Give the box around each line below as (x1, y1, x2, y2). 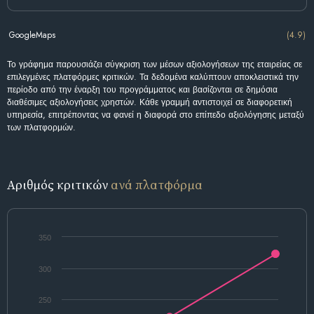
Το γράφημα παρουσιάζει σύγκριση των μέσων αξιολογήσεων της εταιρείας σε (7, 58, 302, 71)
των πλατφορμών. (7, 121, 76, 135)
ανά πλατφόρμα (111, 176, 203, 194)
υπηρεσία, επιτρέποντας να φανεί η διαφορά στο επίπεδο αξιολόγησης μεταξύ (7, 109, 304, 122)
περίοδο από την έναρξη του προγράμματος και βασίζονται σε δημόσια (7, 83, 278, 97)
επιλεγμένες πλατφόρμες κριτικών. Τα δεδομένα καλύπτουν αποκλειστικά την (7, 71, 299, 84)
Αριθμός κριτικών (7, 176, 111, 194)
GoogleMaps (8, 28, 55, 41)
